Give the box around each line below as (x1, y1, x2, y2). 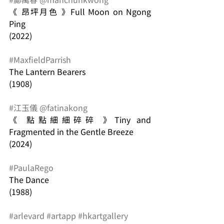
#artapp (46, 209, 76, 221)
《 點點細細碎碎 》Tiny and (9, 113, 151, 125)
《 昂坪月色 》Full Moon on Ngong (9, 5, 151, 17)
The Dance (9, 173, 49, 185)
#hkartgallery (78, 209, 128, 221)
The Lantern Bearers (9, 65, 85, 77)
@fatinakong (39, 101, 87, 113)
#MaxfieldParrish (9, 53, 71, 65)
